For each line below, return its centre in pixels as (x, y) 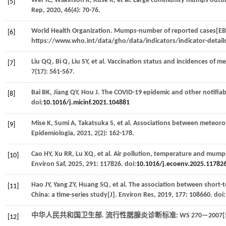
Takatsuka (93, 123)
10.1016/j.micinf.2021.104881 (86, 103)
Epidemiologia (52, 133)
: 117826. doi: (116, 164)
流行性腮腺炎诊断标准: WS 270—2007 (164, 216)
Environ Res (136, 195)
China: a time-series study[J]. (75, 195)
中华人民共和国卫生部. (68, 216)
